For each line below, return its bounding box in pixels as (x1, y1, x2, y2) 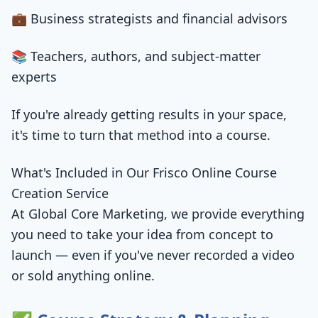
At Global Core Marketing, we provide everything (11, 205, 305, 222)
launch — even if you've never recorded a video (11, 246, 295, 263)
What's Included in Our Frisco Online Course (11, 164, 277, 181)
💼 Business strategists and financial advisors (11, 10, 287, 27)
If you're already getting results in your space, (11, 106, 287, 123)
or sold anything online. (11, 267, 155, 284)
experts (11, 68, 57, 85)
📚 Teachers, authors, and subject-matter (11, 48, 261, 65)
